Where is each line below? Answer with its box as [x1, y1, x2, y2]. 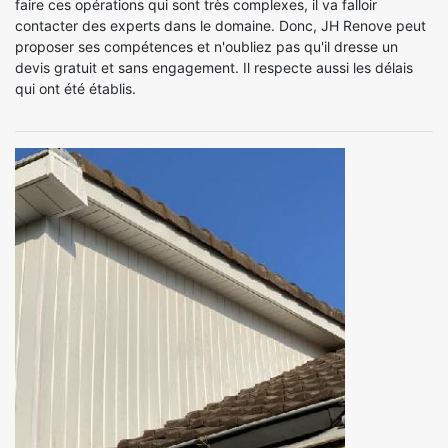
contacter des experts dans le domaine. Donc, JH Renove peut [15, 17, 426, 34]
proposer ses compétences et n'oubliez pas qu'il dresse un [15, 38, 398, 55]
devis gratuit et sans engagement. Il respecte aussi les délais [15, 59, 413, 76]
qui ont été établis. [15, 80, 136, 97]
